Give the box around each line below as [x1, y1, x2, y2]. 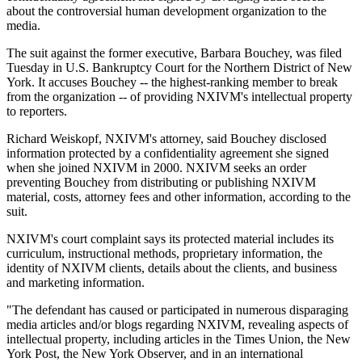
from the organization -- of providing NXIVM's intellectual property [6, 90, 352, 104]
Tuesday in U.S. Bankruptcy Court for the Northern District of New [6, 61, 352, 75]
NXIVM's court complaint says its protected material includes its [6, 232, 334, 246]
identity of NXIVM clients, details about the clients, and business [6, 261, 337, 276]
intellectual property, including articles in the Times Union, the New [6, 332, 351, 347]
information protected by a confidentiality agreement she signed [6, 146, 329, 161]
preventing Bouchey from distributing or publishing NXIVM [6, 175, 316, 190]
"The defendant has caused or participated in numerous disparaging [6, 303, 348, 318]
